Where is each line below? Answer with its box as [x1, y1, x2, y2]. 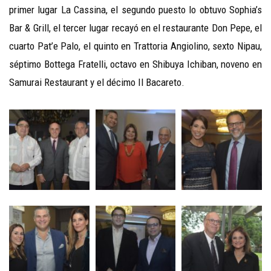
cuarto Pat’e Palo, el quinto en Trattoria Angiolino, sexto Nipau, [9, 40, 262, 53]
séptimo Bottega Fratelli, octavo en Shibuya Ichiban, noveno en [9, 58, 262, 71]
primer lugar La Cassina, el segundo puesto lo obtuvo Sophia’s [9, 4, 262, 16]
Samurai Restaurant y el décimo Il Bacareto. [9, 76, 184, 89]
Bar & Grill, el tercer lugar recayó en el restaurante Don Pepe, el [9, 22, 262, 34]
